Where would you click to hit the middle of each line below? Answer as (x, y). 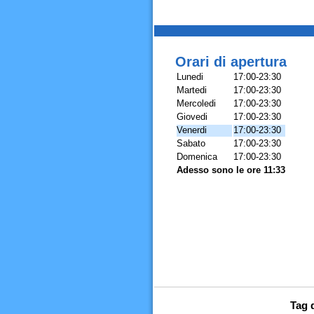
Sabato (191, 143)
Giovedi (192, 117)
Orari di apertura (231, 62)
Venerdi (191, 130)
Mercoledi (196, 103)
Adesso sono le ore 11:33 (231, 170)
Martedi (191, 90)
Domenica (197, 157)
